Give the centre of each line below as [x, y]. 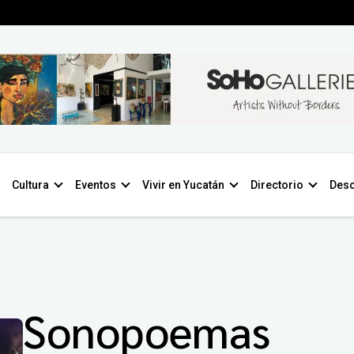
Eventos [96, 185]
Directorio [277, 185]
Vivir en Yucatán [183, 185]
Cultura [30, 185]
